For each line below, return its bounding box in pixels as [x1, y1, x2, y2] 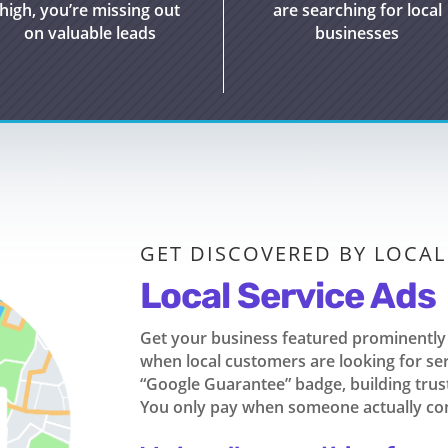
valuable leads [43, 22, 156, 45]
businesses [315, 22, 400, 45]
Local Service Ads [140, 273, 437, 317]
